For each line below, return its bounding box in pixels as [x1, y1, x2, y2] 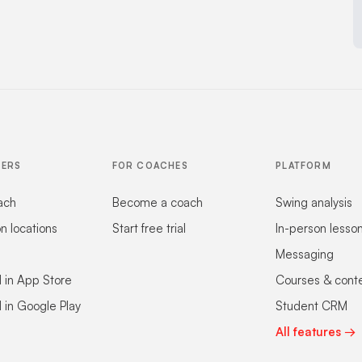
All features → [276, 324, 356, 339]
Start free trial [112, 221, 186, 236]
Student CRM [276, 298, 348, 314]
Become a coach [112, 195, 203, 210]
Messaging [276, 246, 335, 262]
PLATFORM [276, 160, 331, 171]
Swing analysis [276, 195, 353, 210]
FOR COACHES [112, 160, 188, 171]
